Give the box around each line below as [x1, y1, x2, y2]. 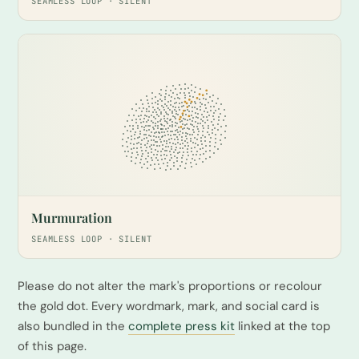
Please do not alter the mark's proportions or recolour [18, 277, 322, 294]
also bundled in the [18, 317, 128, 334]
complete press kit [128, 317, 235, 334]
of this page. [18, 337, 87, 354]
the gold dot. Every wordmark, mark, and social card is [18, 297, 320, 314]
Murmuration [31, 208, 112, 226]
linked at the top [235, 317, 330, 334]
